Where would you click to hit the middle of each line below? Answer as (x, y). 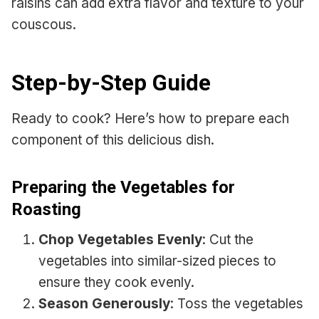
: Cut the (228, 240)
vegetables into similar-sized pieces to (157, 261)
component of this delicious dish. (113, 140)
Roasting (46, 210)
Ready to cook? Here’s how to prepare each (150, 119)
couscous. (44, 25)
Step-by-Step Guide (111, 83)
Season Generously (104, 304)
